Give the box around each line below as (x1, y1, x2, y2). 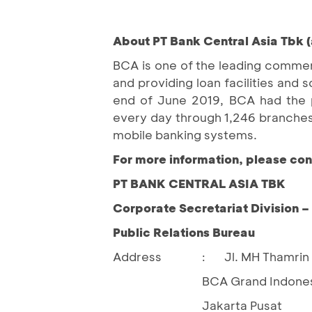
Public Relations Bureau (113, 224, 255, 240)
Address (113, 248, 162, 264)
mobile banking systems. (113, 126, 257, 142)
